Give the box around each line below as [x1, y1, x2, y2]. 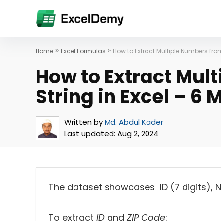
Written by [64, 117, 103, 127]
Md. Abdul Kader [105, 117, 163, 127]
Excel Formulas [61, 47, 106, 55]
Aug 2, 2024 [115, 128, 158, 139]
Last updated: [64, 128, 115, 139]
